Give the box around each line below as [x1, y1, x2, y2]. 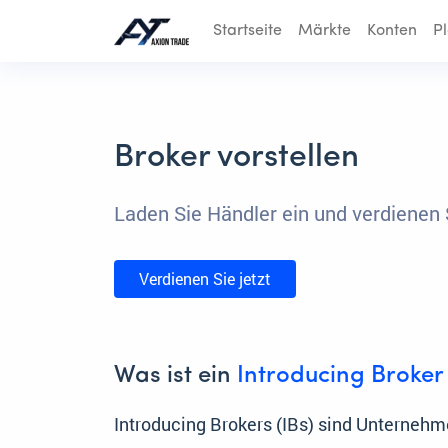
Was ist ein [114, 364, 237, 389]
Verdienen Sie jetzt [139, 268, 271, 290]
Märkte [298, 23, 351, 40]
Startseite [213, 23, 282, 40]
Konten [367, 23, 417, 40]
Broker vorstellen [114, 142, 359, 175]
